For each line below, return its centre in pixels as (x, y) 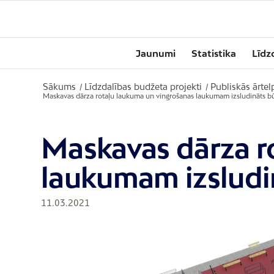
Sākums (59, 87)
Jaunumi (156, 53)
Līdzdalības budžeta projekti (143, 87)
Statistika (214, 53)
